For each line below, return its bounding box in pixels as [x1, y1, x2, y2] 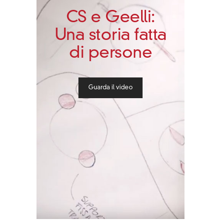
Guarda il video [88, 85, 133, 91]
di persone [69, 45, 152, 62]
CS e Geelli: [66, 10, 155, 27]
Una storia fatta [54, 28, 167, 44]
